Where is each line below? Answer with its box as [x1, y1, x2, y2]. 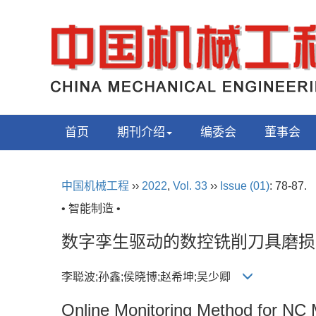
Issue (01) [220, 180, 269, 192]
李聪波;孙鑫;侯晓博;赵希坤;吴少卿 [61, 271, 242, 284]
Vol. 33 [173, 180, 207, 192]
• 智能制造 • [61, 202, 121, 214]
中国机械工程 [61, 180, 129, 192]
